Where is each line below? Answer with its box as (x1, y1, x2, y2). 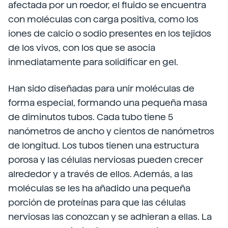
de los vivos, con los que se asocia (8, 42, 155, 53)
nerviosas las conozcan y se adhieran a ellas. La (8, 211, 212, 222)
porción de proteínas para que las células (8, 197, 186, 208)
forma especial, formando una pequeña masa (8, 97, 207, 108)
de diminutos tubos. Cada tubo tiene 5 (8, 111, 173, 122)
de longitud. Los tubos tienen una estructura (8, 140, 199, 151)
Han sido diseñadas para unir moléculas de (8, 83, 194, 94)
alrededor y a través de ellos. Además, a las (8, 168, 193, 179)
